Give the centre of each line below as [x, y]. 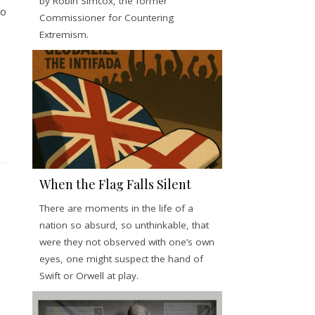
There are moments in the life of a [116, 208]
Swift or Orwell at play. [89, 275]
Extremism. [64, 34]
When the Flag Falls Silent [115, 184]
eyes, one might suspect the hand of [121, 258]
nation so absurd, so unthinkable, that [124, 225]
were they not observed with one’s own [127, 242]
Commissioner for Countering [107, 17]
